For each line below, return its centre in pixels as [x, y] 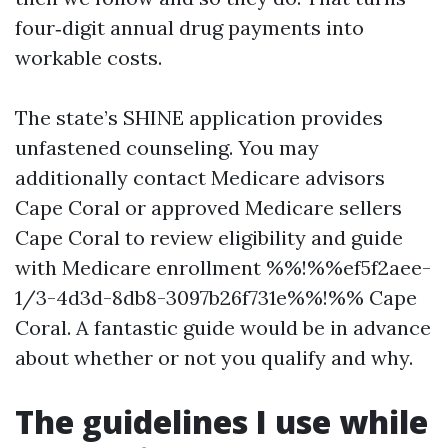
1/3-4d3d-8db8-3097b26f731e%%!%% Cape [216, 297]
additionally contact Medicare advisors [200, 177]
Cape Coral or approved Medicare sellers [208, 207]
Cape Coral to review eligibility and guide [209, 237]
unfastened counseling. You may [167, 147]
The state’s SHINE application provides [199, 117]
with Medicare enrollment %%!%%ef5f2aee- [223, 267]
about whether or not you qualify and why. [214, 357]
